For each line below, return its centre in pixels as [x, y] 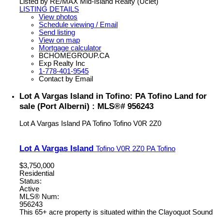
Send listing [57, 32]
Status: [31, 181]
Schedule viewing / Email [78, 24]
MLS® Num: [39, 197]
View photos [58, 17]
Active [29, 189]
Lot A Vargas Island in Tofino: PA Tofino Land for [113, 96]
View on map [59, 40]
